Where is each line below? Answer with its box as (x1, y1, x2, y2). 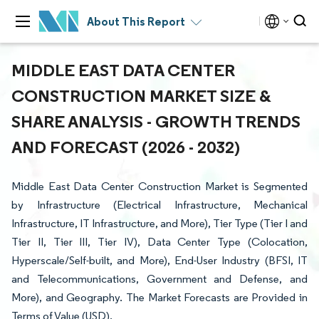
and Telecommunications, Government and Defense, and (11, 272, 308, 286)
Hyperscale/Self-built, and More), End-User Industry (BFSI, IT (11, 253, 308, 267)
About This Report (87, 14, 185, 28)
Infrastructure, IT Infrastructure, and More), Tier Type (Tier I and (11, 216, 308, 230)
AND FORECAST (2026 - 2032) (11, 136, 240, 157)
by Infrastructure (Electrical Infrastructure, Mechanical (11, 198, 308, 211)
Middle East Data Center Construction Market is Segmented (11, 179, 308, 193)
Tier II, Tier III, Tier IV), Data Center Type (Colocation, (11, 235, 308, 249)
